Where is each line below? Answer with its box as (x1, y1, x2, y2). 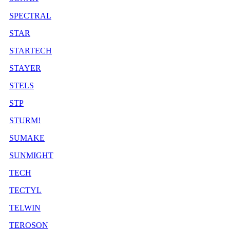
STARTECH (9, 46, 52, 55)
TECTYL (9, 185, 42, 195)
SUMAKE (9, 133, 45, 142)
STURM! (9, 116, 41, 125)
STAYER (9, 63, 41, 72)
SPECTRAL (9, 11, 51, 20)
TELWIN (9, 203, 41, 212)
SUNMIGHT (9, 150, 53, 160)
